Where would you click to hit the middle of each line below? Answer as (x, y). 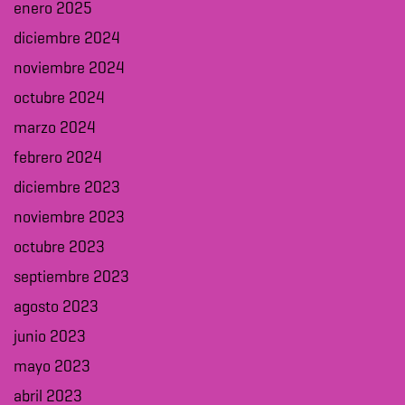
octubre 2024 (59, 99)
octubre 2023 (59, 248)
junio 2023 (50, 338)
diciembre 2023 (67, 188)
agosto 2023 (56, 308)
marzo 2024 (55, 129)
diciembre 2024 (67, 39)
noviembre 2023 (69, 218)
